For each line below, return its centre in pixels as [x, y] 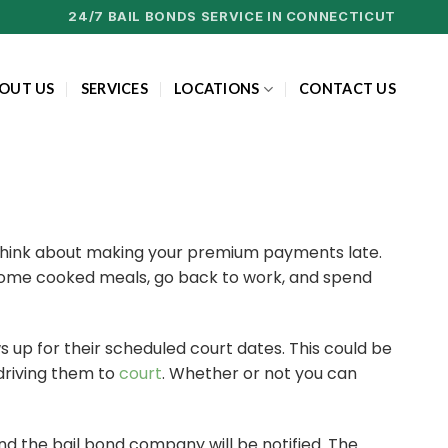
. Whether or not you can [259, 373]
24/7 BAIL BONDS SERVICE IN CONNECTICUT [232, 15]
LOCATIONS [217, 88]
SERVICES [114, 88]
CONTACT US [347, 88]
